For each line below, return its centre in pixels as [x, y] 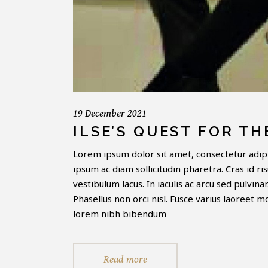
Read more [125, 259]
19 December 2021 [110, 113]
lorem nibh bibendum [120, 213]
